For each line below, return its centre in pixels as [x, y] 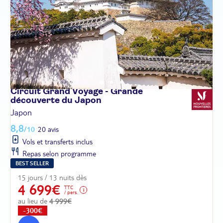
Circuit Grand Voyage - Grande [77, 91]
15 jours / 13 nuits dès [52, 177]
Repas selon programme [58, 154]
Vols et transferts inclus [56, 142]
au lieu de [34, 201]
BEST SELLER [32, 163]
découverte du [43, 100]
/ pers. [71, 192]
